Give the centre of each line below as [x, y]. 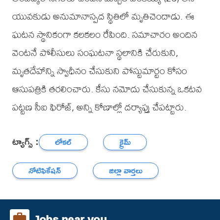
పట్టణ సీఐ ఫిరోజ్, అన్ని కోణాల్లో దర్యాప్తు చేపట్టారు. [99, 107]
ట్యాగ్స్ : [25, 141]
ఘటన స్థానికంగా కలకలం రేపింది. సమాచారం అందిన [105, 34]
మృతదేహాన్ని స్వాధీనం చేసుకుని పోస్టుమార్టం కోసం [99, 71]
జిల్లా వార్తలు [126, 170]
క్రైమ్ [125, 142]
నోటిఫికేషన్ [45, 170]
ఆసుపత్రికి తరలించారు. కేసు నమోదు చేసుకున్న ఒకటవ [107, 89]
